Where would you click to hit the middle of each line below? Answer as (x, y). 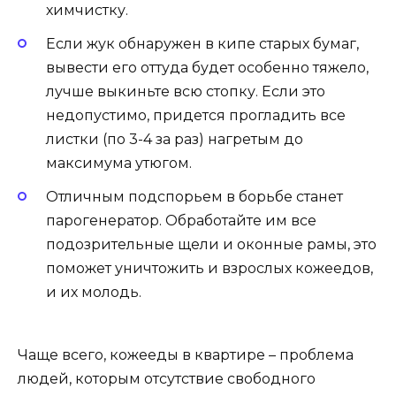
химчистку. (87, 11)
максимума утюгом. (119, 164)
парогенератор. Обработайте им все (181, 221)
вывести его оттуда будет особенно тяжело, (207, 68)
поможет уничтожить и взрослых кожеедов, (209, 269)
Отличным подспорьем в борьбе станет (194, 197)
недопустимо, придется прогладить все (196, 116)
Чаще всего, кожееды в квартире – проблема (186, 354)
